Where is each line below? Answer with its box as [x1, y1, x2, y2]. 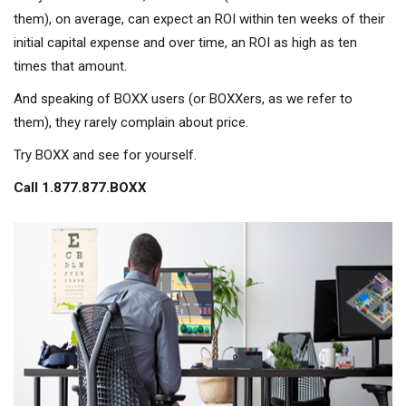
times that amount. [14, 57, 127, 74]
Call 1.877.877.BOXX [14, 179, 147, 196]
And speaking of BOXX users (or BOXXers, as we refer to [14, 90, 353, 107]
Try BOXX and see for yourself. [14, 146, 197, 163]
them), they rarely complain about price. [14, 113, 248, 130]
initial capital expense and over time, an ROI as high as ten [14, 34, 357, 51]
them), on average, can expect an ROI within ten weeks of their [14, 10, 385, 27]
